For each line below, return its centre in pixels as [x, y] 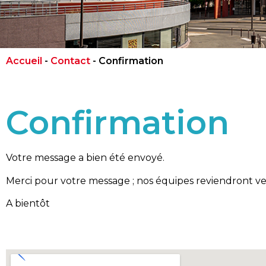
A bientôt [28, 204]
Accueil [24, 61]
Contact [70, 61]
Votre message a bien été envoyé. [85, 158]
